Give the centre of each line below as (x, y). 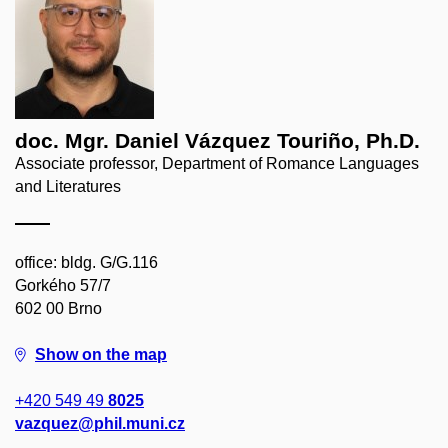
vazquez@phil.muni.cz (100, 423)
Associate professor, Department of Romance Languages (217, 163)
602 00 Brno (58, 308)
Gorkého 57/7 (63, 285)
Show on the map (101, 354)
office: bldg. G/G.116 (86, 262)
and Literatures (68, 186)
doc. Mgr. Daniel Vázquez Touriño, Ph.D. (217, 140)
